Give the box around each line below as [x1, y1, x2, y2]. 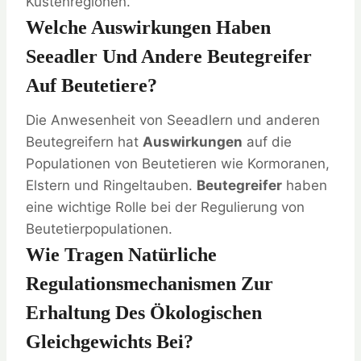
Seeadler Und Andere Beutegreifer [26, 46, 312, 68]
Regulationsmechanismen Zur [26, 273, 273, 295]
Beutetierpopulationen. [26, 221, 172, 238]
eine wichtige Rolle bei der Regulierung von [26, 199, 305, 216]
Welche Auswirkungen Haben [26, 17, 271, 39]
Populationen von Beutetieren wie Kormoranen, [26, 156, 330, 172]
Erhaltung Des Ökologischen [26, 302, 262, 324]
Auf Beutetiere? [26, 75, 157, 97]
